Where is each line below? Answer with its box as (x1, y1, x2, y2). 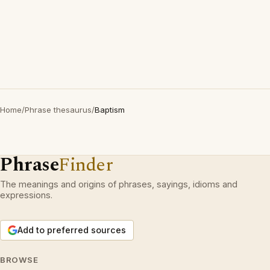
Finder (58, 151, 113, 179)
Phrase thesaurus (25, 105, 92, 115)
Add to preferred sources (17, 225, 126, 235)
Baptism (95, 105, 125, 115)
